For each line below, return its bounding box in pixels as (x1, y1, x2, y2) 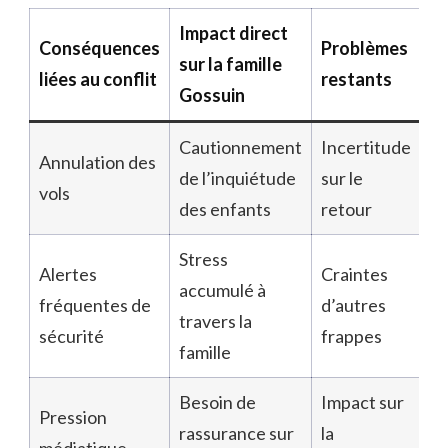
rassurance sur (179, 421, 294, 444)
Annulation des (39, 150, 156, 173)
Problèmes (321, 36, 408, 59)
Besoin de (179, 390, 256, 413)
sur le (321, 166, 363, 189)
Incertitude (321, 135, 411, 158)
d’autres (321, 293, 386, 316)
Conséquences (39, 36, 160, 59)
